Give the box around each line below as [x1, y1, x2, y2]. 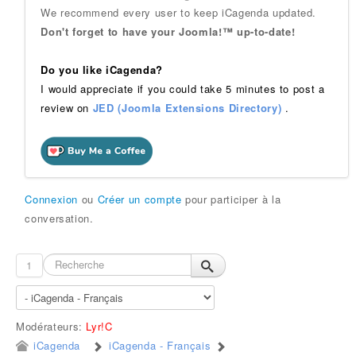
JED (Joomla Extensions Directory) [92, 100, 282, 115]
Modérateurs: [16, 319, 87, 334]
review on [41, 100, 93, 115]
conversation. [25, 211, 94, 226]
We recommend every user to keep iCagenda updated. [41, 5, 317, 20]
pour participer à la [181, 192, 281, 207]
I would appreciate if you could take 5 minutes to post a [41, 81, 325, 96]
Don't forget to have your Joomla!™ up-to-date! [41, 24, 296, 39]
